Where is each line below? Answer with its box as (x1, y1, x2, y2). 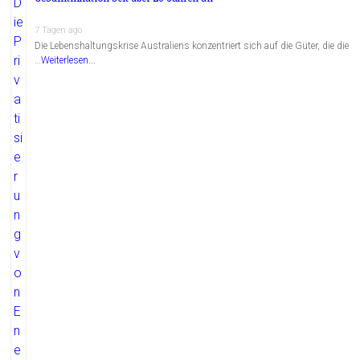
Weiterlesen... (41, 55, 96, 67)
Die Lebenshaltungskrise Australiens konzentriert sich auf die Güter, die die (35, 40, 350, 52)
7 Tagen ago (35, 25, 83, 36)
